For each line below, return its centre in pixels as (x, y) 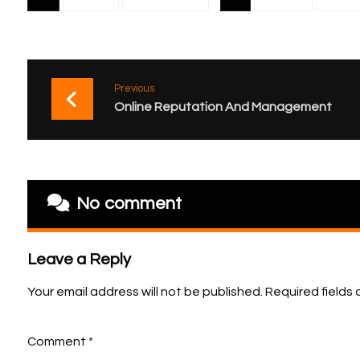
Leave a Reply (79, 260)
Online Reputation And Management (223, 107)
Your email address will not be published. (145, 292)
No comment (129, 204)
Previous (134, 89)
